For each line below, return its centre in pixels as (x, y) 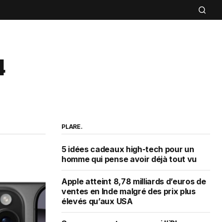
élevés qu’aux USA (97, 201)
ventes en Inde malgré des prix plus (129, 191)
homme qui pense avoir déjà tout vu (129, 159)
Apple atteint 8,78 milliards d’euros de (134, 181)
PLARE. (72, 126)
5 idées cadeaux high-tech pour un (128, 149)
